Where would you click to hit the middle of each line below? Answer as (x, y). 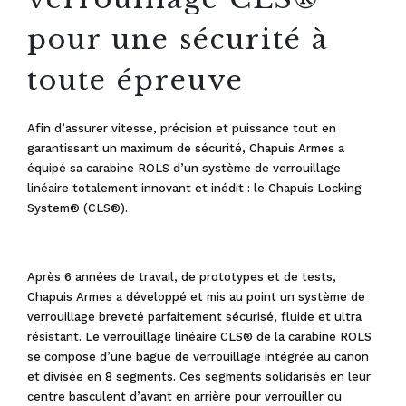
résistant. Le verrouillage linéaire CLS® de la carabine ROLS (199, 337)
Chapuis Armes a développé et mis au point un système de (196, 297)
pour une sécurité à (178, 39)
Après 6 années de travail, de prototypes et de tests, (182, 277)
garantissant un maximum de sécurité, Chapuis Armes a (186, 148)
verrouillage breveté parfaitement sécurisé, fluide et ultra (194, 317)
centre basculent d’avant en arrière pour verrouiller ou (184, 396)
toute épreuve (135, 80)
